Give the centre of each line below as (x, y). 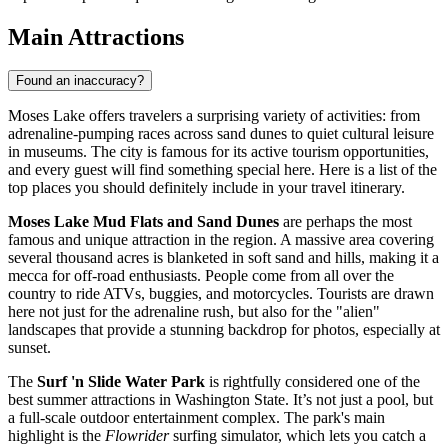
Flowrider (137, 436)
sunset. (29, 348)
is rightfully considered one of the (312, 382)
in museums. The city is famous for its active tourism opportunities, (218, 152)
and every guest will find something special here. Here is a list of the (222, 170)
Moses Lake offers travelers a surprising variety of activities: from (214, 116)
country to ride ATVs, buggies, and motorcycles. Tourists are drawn (221, 294)
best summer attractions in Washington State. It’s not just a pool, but (220, 400)
